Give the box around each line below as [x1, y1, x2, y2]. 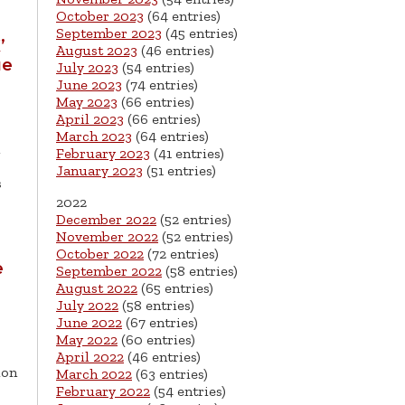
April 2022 [56, 348, 124, 366]
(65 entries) [137, 279, 213, 297]
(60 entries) [118, 331, 195, 349]
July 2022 [56, 297, 118, 315]
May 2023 [56, 93, 118, 111]
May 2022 [56, 331, 118, 349]
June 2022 [56, 314, 122, 332]
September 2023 [56, 24, 162, 42]
